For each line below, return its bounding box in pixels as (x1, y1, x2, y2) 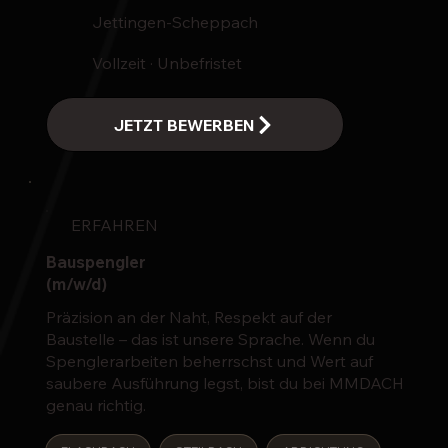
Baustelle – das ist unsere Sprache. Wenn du (45, 329, 375, 350)
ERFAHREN (70, 214, 158, 235)
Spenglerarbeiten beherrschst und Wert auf (45, 351, 373, 372)
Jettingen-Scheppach (91, 12, 258, 33)
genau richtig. (45, 395, 146, 416)
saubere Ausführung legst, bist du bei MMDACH (45, 373, 404, 394)
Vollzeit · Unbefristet (91, 52, 242, 73)
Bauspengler (45, 252, 146, 272)
